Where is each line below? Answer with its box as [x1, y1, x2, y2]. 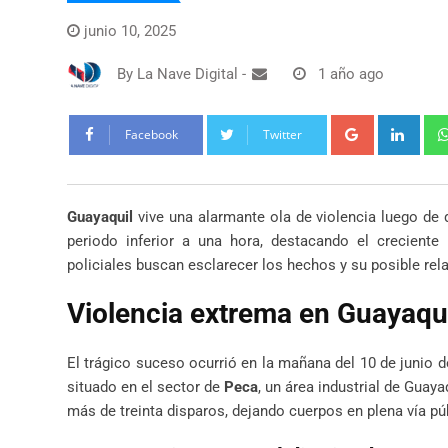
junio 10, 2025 [84, 21, 176, 40]
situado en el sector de [67, 377, 225, 396]
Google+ [370, 116, 427, 135]
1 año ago [318, 65, 384, 84]
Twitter [263, 125, 302, 143]
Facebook [125, 125, 178, 143]
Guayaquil [67, 207, 133, 226]
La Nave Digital [137, 65, 238, 84]
